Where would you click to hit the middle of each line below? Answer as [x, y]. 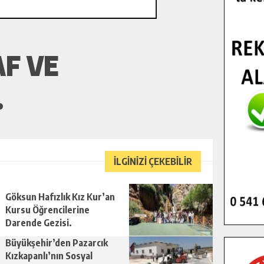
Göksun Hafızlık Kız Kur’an [60, 197]
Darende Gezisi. [39, 223]
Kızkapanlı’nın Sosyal [49, 256]
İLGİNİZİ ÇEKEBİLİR [153, 161]
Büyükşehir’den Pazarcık [57, 243]
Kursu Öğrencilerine [47, 210]
